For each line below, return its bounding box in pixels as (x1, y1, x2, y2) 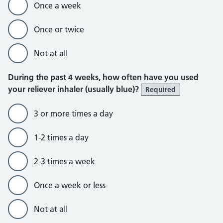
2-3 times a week (34, 156, 95, 166)
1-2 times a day (34, 132, 89, 142)
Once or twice (34, 24, 84, 34)
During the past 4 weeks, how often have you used (8, 72, 199, 82)
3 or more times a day (34, 109, 113, 118)
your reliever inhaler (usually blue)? (8, 84, 141, 94)
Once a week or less (34, 180, 106, 190)
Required (145, 85, 176, 94)
